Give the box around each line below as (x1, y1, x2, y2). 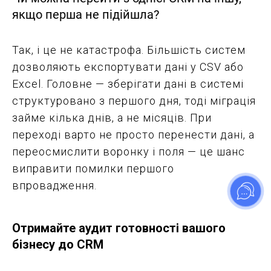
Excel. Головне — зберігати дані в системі (12, 77, 244, 91)
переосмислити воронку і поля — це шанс (12, 145, 245, 158)
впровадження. (12, 179, 97, 192)
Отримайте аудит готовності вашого (12, 221, 226, 236)
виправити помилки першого (12, 162, 174, 175)
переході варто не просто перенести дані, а (12, 128, 255, 142)
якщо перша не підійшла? (12, 7, 159, 22)
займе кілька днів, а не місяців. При (12, 111, 212, 125)
